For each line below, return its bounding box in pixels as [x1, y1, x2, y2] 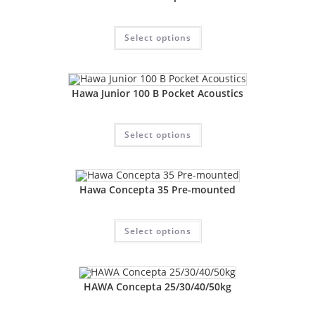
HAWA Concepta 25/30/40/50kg [84, 279, 231, 293]
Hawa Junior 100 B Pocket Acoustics [72, 86, 243, 100]
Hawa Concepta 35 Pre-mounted [79, 183, 236, 196]
